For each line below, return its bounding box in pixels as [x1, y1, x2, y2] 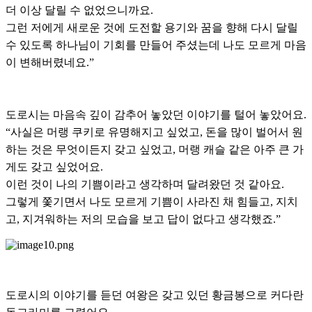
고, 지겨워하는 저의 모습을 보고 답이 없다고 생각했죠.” [6, 213, 281, 226]
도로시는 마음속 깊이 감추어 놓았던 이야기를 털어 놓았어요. [6, 109, 306, 121]
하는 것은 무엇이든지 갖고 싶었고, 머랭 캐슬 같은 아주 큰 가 [6, 143, 304, 156]
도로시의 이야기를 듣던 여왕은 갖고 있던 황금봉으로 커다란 [6, 289, 304, 302]
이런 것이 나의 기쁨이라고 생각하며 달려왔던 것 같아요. [6, 178, 284, 191]
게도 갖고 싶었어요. [6, 161, 103, 173]
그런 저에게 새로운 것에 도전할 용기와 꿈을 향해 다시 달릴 [6, 22, 298, 34]
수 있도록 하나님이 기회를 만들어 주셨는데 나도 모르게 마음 [6, 39, 306, 52]
